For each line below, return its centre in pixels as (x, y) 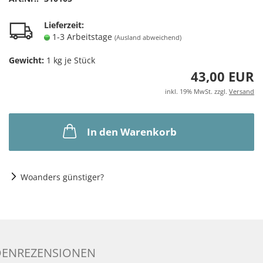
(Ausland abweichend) (148, 37)
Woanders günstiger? (62, 177)
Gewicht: (26, 60)
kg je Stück (73, 60)
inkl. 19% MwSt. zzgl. (197, 91)
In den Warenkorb (131, 132)
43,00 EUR (222, 76)
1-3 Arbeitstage (83, 37)
